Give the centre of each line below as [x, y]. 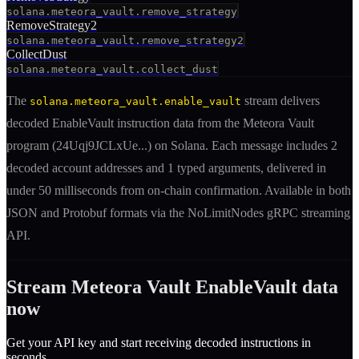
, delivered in [293, 168]
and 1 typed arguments [202, 168]
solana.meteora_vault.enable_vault [135, 102]
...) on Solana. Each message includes [234, 146]
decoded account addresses [75, 168]
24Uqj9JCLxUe [97, 146]
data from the [206, 123]
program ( [31, 146]
